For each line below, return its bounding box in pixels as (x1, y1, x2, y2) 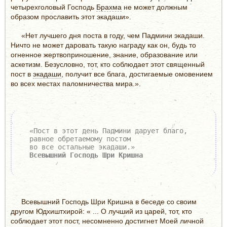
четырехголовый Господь (11, 3, 96, 11)
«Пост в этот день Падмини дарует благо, (29, 126, 187, 135)
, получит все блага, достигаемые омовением (61, 69, 213, 78)
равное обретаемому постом (29, 134, 131, 143)
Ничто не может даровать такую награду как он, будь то (11, 41, 196, 49)
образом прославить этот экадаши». (11, 12, 131, 21)
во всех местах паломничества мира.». (11, 79, 141, 88)
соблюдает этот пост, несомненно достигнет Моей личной (11, 216, 204, 225)
